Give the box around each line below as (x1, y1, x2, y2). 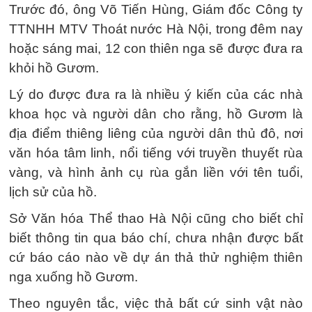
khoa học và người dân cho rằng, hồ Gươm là (9, 106, 303, 121)
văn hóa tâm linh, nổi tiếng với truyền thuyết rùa (9, 145, 303, 160)
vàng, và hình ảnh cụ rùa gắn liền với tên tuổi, (9, 164, 303, 180)
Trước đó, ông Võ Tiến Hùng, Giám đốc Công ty (9, 1, 303, 17)
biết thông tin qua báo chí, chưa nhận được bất (9, 230, 303, 245)
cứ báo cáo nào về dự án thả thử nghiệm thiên (9, 249, 303, 265)
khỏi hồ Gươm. (9, 60, 99, 75)
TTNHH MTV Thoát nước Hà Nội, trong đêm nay (9, 21, 303, 36)
